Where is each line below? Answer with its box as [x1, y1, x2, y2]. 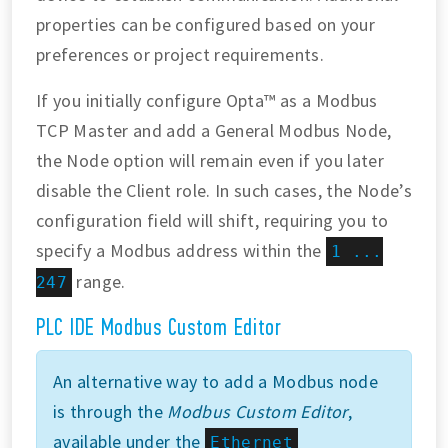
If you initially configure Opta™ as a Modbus [36, 89, 378, 113]
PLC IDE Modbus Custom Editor [36, 314, 282, 342]
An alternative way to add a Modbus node [53, 370, 379, 394]
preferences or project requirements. [36, 43, 324, 67]
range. [72, 270, 126, 294]
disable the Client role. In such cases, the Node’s [36, 179, 412, 203]
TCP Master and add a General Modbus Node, [36, 119, 392, 143]
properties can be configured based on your [36, 13, 376, 37]
